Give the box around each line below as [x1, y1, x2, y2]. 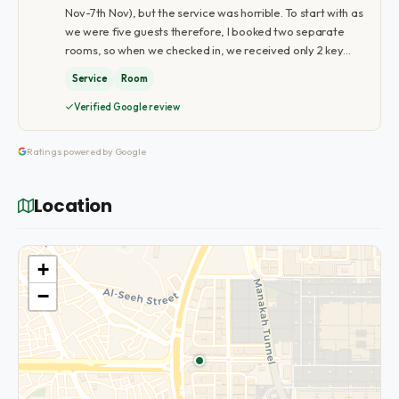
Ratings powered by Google [26, 144, 146, 158]
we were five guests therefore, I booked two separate [64, 24, 345, 38]
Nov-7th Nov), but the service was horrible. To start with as [64, 5, 363, 20]
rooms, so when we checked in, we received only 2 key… [64, 43, 352, 57]
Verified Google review [73, 100, 181, 113]
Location [33, 192, 112, 218]
